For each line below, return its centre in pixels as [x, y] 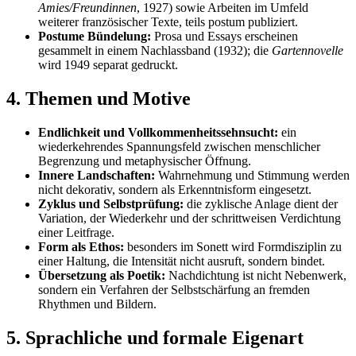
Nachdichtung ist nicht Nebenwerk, [256, 276]
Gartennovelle [308, 51]
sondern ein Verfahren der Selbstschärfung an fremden [174, 290]
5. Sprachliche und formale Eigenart [155, 337]
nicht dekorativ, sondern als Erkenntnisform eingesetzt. [175, 190]
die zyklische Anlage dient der [261, 204]
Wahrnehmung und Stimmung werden [252, 176]
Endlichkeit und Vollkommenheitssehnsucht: [158, 133]
